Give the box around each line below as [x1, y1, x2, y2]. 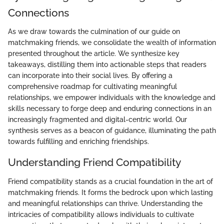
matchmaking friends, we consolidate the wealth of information [8, 38, 216, 46]
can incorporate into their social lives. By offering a [8, 71, 172, 79]
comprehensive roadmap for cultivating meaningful [8, 82, 177, 90]
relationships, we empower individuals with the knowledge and [8, 93, 215, 101]
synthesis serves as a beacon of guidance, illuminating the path [8, 126, 216, 134]
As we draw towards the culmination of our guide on [8, 27, 180, 35]
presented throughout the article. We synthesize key [8, 49, 179, 57]
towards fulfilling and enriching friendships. [8, 137, 149, 145]
